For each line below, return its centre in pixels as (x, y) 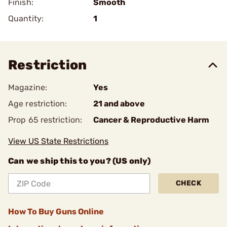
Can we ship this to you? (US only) (79, 161)
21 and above (119, 104)
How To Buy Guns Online (56, 212)
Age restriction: (38, 104)
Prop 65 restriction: (45, 120)
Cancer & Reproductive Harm (151, 120)
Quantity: (26, 18)
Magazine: (28, 87)
